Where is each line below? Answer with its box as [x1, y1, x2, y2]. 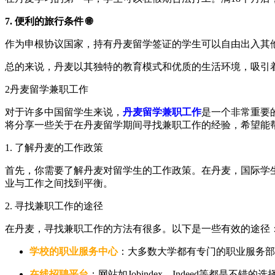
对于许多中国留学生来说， [5, 106, 123, 117]
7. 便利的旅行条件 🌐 [5, 15, 92, 26]
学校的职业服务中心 [29, 246, 118, 257]
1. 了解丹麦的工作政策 [5, 142, 103, 153]
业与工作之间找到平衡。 [5, 177, 113, 188]
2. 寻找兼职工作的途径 [5, 200, 103, 211]
